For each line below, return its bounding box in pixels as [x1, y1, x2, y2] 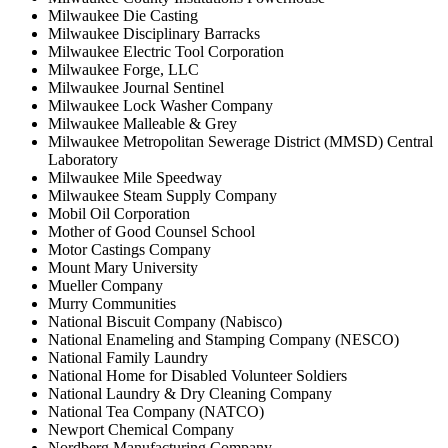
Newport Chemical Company [48, 420, 234, 438]
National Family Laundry [48, 348, 208, 366]
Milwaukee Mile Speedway [48, 168, 222, 186]
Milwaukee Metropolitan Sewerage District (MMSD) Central [48, 132, 433, 150]
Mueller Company [48, 276, 163, 294]
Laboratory [48, 150, 118, 168]
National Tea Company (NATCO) [48, 402, 264, 420]
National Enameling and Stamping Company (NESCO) [48, 330, 399, 348]
